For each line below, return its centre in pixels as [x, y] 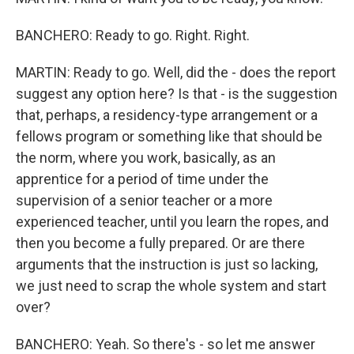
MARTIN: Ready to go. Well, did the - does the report [176, 72]
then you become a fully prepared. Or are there [160, 243]
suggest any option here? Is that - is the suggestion [177, 94]
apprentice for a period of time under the [142, 179]
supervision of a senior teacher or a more [144, 200]
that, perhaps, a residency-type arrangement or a [167, 115]
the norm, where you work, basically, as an [146, 158]
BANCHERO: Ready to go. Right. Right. [133, 35]
